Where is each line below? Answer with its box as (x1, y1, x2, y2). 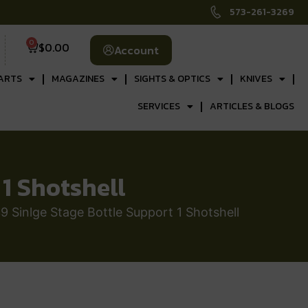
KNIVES (239, 71, 272, 86)
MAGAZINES (51, 71, 104, 86)
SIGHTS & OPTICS (133, 71, 210, 86)
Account (113, 42, 159, 58)
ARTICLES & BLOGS (209, 99, 294, 113)
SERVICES (137, 99, 180, 113)
